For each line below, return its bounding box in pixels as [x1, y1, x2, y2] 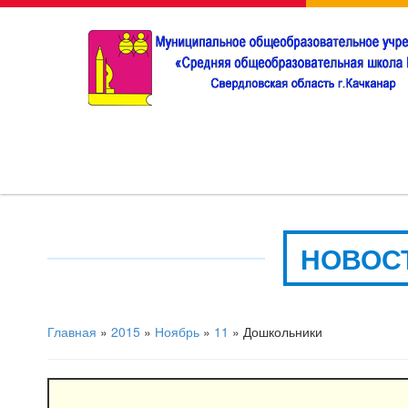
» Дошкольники [229, 322, 322, 341]
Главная [47, 322, 97, 341]
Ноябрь [155, 322, 199, 341]
